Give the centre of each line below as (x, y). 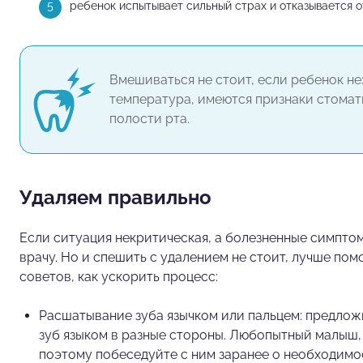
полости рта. (149, 118)
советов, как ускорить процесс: (119, 276)
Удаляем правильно (115, 197)
